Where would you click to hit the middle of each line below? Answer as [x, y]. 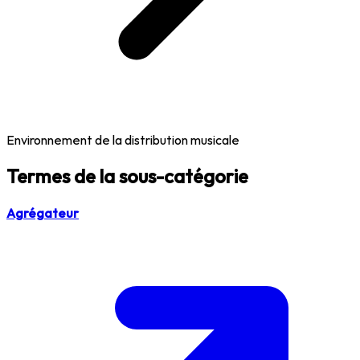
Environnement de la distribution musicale [123, 139]
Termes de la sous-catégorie [127, 176]
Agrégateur [43, 213]
